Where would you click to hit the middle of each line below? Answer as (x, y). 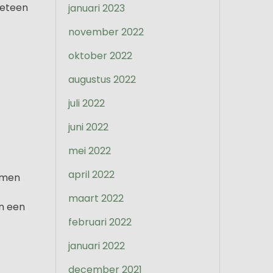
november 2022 (106, 32)
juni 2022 (88, 127)
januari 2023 (97, 8)
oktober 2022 (100, 56)
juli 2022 (87, 103)
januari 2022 (97, 246)
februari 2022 (100, 222)
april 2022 (91, 175)
